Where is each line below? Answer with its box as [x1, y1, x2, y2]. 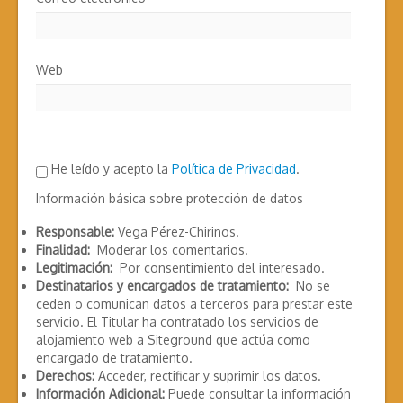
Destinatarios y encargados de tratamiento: [36, 278, 289, 294]
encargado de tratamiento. [36, 350, 193, 366]
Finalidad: [36, 242, 90, 258]
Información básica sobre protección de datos [36, 191, 303, 207]
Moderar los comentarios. [90, 242, 248, 258]
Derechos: [36, 368, 94, 384]
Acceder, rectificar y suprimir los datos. [94, 368, 321, 384]
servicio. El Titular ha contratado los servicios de [36, 314, 318, 330]
